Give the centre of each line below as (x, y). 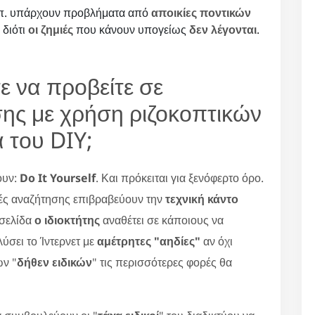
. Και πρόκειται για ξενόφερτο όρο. (180, 178)
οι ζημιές (51, 29)
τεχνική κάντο (202, 199)
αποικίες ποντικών (201, 12)
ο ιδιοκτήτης (67, 220)
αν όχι (217, 241)
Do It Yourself (58, 178)
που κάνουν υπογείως (131, 29)
